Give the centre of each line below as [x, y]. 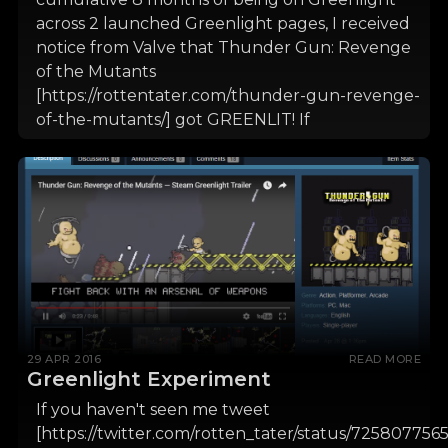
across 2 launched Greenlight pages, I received [222, 23]
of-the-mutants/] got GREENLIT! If [172, 119]
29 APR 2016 [64, 359]
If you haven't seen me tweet [152, 409]
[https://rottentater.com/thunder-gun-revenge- [227, 95]
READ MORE [385, 359]
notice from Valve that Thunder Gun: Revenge [223, 47]
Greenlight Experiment [148, 379]
